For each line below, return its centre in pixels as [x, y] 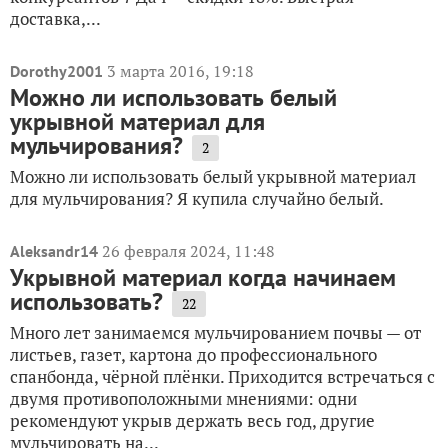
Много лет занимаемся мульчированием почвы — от [215, 333]
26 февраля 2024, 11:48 [188, 251]
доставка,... [55, 19]
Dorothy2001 [56, 71]
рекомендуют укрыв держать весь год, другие [192, 421]
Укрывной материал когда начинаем [203, 278]
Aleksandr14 [54, 251]
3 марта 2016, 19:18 [180, 71]
